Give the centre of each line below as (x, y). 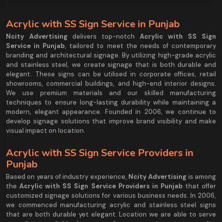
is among (201, 177)
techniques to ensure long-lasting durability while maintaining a (111, 103)
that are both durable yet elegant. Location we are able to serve (111, 215)
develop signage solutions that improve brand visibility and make (111, 121)
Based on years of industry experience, (67, 177)
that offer (199, 186)
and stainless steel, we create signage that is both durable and (111, 65)
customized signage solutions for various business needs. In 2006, (111, 196)
